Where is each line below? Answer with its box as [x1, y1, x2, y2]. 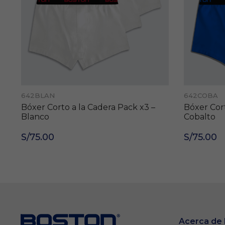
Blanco [20, 111, 48, 122]
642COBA [182, 91, 217, 99]
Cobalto [182, 111, 214, 122]
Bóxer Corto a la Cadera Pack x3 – [20, 102, 154, 112]
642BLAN [20, 91, 54, 99]
